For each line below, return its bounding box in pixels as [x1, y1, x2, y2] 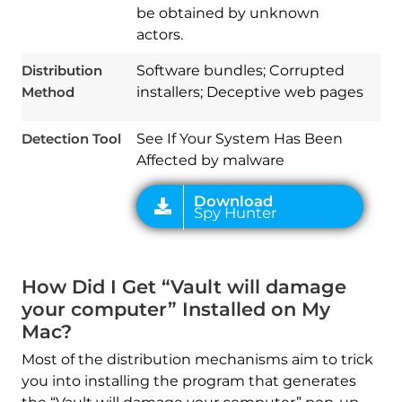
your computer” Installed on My [21, 298, 330, 321]
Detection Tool [21, 130, 121, 148]
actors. [135, 26, 183, 44]
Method [21, 83, 74, 101]
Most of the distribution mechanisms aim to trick [21, 351, 373, 369]
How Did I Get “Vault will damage [21, 275, 346, 299]
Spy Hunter [176, 2, 253, 19]
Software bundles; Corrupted [135, 62, 345, 80]
